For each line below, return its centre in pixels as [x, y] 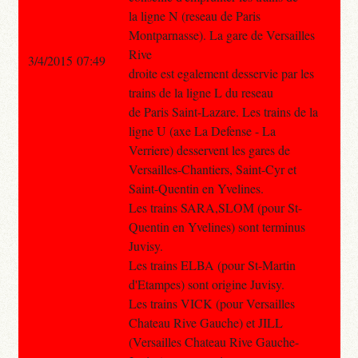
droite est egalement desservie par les [221, 73]
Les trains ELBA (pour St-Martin [212, 265]
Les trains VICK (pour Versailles [211, 303]
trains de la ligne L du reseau [201, 92]
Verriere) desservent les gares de [209, 149]
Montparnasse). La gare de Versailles [221, 34]
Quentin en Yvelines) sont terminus [217, 226]
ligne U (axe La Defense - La [202, 130]
